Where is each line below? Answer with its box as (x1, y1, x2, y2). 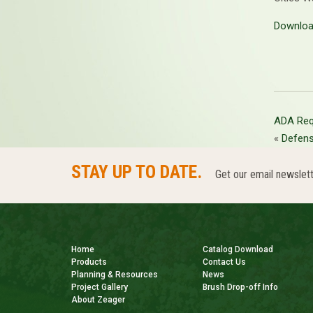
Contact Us (203, 257, 247, 268)
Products (71, 257, 107, 268)
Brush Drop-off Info (203, 282, 279, 293)
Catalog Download (203, 245, 274, 255)
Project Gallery (71, 282, 128, 293)
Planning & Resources (71, 270, 158, 280)
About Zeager (71, 295, 125, 305)
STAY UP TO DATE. (71, 161, 202, 183)
